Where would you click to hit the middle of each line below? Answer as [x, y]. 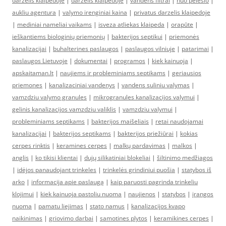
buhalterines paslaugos [86, 49]
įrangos [203, 194]
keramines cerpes [82, 146]
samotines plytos [124, 218]
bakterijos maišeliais [120, 121]
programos [130, 61]
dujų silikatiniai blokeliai [117, 158]
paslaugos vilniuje [150, 49]
